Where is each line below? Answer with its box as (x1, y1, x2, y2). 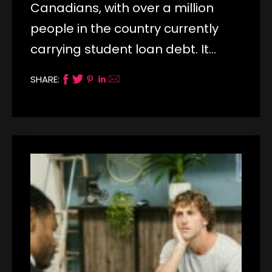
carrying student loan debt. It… (30, 40, 216, 58)
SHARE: (30, 72, 59, 86)
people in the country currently (30, 19, 219, 37)
